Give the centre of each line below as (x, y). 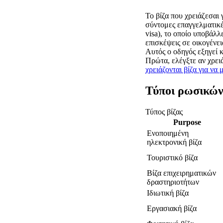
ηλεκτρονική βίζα (174, 142)
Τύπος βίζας (164, 111)
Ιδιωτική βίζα (168, 193)
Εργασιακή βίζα (172, 208)
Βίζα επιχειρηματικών (181, 173)
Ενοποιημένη (168, 133)
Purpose (187, 122)
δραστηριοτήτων (173, 182)
